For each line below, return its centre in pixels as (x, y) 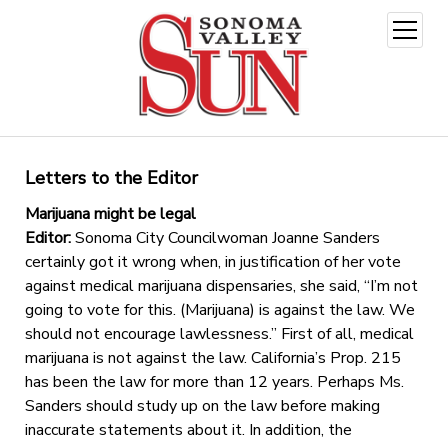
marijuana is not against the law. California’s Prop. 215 (212, 357)
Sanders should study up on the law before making (202, 405)
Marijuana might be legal (110, 213)
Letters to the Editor (111, 177)
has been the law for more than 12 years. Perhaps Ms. (214, 381)
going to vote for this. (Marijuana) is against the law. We (219, 309)
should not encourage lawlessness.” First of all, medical (219, 333)
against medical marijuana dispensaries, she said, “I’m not (221, 285)
